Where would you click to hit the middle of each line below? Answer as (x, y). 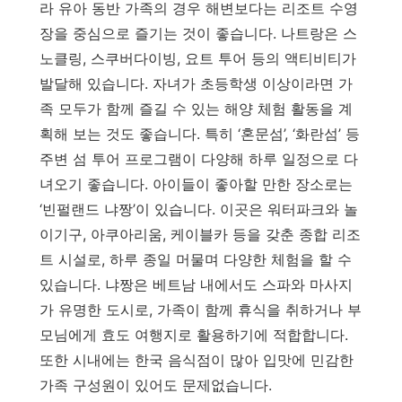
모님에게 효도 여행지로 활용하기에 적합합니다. (194, 334)
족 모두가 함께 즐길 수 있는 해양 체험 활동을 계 (196, 108)
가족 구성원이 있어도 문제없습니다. (156, 385)
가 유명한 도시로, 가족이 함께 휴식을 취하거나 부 (201, 309)
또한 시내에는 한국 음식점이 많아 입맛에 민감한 (197, 359)
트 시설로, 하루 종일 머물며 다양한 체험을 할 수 (196, 259)
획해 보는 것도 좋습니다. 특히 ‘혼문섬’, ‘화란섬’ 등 (200, 133)
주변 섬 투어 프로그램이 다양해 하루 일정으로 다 (199, 158)
